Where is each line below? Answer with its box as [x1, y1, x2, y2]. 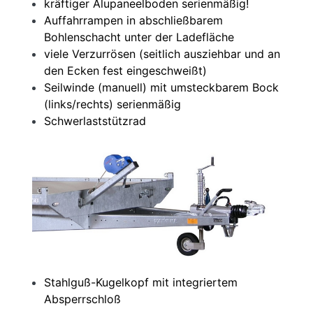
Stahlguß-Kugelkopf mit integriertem [44, 275, 238, 290]
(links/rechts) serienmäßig [44, 97, 181, 112]
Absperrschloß [44, 292, 121, 307]
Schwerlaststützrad [44, 114, 146, 129]
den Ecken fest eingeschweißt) [44, 64, 207, 78]
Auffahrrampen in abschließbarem [44, 13, 223, 28]
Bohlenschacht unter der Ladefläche [44, 30, 234, 45]
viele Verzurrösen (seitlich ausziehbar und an [44, 47, 280, 61]
